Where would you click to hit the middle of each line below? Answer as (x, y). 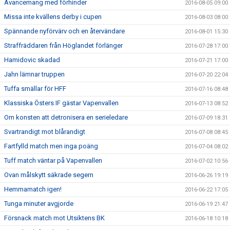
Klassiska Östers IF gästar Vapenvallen (61, 103)
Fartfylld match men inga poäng (51, 146)
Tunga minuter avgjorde (39, 204)
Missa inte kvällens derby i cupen (53, 17)
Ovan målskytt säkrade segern (49, 175)
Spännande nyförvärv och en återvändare (64, 31)
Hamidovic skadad (32, 60)
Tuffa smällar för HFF (35, 89)
